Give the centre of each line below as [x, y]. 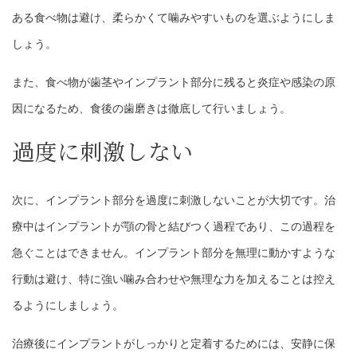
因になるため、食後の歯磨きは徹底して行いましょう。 [151, 109]
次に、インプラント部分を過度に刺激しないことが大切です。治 [174, 200]
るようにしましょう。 [68, 306]
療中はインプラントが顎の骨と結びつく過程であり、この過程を [174, 227]
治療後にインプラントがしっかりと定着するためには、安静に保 [174, 344]
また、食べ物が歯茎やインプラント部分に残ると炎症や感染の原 [174, 82]
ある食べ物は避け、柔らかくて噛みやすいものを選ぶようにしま [174, 18]
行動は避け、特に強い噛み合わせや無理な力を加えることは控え [174, 279]
